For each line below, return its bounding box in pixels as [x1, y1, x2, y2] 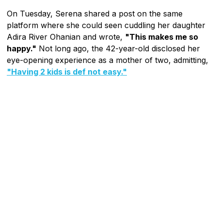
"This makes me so [125, 31, 198, 42]
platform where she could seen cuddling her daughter [7, 20, 205, 30]
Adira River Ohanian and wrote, [7, 31, 125, 42]
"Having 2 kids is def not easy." [7, 66, 127, 77]
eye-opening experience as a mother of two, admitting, [7, 55, 208, 65]
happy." [7, 43, 36, 53]
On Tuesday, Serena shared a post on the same [7, 8, 183, 18]
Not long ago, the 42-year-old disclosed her [36, 43, 200, 53]
